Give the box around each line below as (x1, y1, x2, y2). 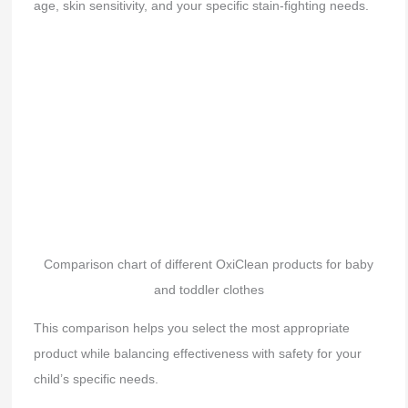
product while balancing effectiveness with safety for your (33, 346, 362, 362)
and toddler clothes (153, 282, 264, 298)
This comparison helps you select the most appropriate (33, 321, 350, 336)
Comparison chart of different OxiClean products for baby (44, 257, 373, 272)
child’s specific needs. (33, 372, 158, 387)
